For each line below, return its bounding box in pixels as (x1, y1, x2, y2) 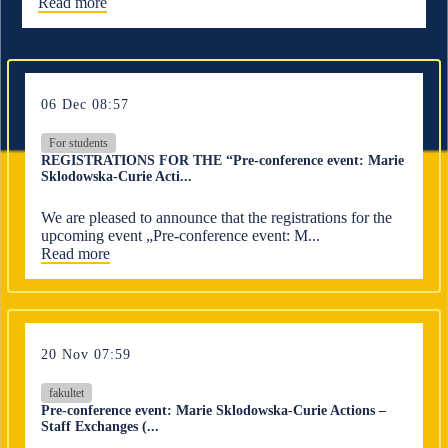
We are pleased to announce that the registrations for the (41, 209, 393, 226)
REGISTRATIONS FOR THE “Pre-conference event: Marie (41, 153, 405, 168)
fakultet (49, 386, 85, 400)
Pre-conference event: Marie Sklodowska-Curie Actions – (41, 403, 387, 418)
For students (49, 136, 109, 150)
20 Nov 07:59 (41, 347, 132, 362)
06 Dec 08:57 (41, 97, 130, 112)
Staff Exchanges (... (41, 419, 160, 434)
